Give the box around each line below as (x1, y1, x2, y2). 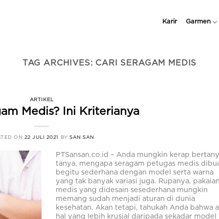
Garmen (185, 19, 211, 25)
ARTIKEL (29, 97, 54, 102)
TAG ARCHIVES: (22, 59, 96, 67)
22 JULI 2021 (24, 134, 59, 140)
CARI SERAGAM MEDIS (95, 59, 197, 67)
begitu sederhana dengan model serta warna (56, 169, 214, 176)
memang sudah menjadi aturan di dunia (56, 195, 196, 203)
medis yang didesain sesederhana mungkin (56, 186, 208, 194)
